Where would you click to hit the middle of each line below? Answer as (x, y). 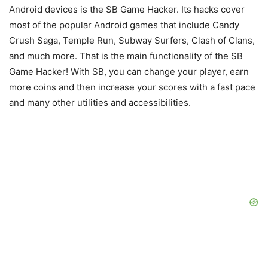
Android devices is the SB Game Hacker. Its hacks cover (127, 10)
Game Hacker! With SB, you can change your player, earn (129, 72)
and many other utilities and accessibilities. (100, 103)
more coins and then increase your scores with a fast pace (132, 87)
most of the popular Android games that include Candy (124, 25)
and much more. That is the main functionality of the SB (126, 56)
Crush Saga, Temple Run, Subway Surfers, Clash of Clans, (132, 41)
